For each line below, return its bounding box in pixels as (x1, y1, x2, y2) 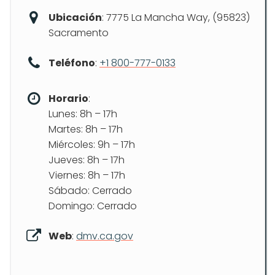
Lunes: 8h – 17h (48, 106, 117, 121)
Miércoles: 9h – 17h (48, 137, 135, 152)
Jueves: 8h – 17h (48, 152, 125, 167)
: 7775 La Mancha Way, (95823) (102, 10, 250, 25)
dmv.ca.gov (76, 228, 133, 243)
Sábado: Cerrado (48, 183, 132, 198)
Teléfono (48, 55, 95, 70)
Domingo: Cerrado (48, 198, 137, 213)
